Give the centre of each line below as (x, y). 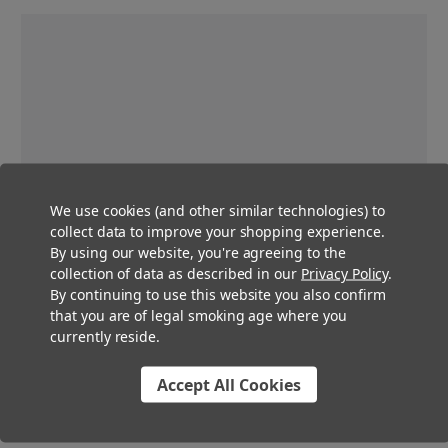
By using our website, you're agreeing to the (198, 251)
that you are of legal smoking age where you (198, 314)
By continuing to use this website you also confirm (218, 293)
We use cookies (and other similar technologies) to (217, 209)
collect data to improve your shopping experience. (217, 230)
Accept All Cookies (229, 384)
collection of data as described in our (176, 272)
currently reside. (105, 335)
